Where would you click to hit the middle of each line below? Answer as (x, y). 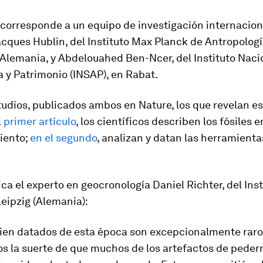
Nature (155, 105)
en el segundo (63, 138)
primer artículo (40, 121)
